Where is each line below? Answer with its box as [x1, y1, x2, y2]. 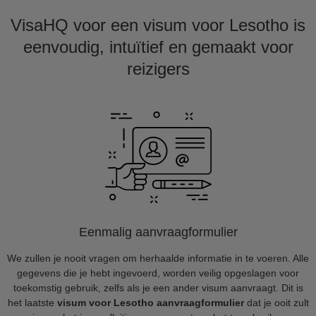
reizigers [126, 59, 190, 78]
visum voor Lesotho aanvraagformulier [56, 297, 244, 308]
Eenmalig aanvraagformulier [78, 225, 238, 239]
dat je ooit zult [243, 297, 309, 308]
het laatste [7, 297, 57, 308]
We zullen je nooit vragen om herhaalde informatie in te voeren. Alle [7, 253, 309, 264]
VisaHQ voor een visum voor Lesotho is [11, 16, 305, 35]
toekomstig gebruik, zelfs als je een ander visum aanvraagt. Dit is [13, 282, 303, 293]
